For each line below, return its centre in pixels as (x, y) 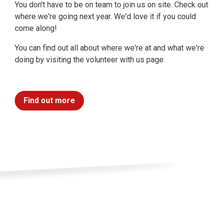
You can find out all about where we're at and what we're (110, 48)
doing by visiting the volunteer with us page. (90, 60)
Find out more (49, 101)
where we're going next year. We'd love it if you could (105, 16)
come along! (36, 28)
